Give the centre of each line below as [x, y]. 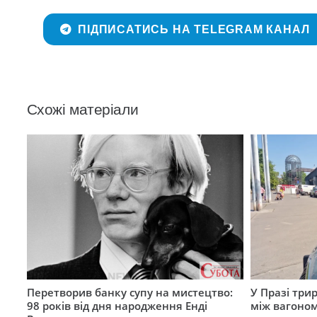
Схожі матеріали [82, 109]
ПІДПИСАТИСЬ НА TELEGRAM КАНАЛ [194, 30]
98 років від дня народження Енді [117, 305]
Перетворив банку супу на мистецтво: [129, 292]
